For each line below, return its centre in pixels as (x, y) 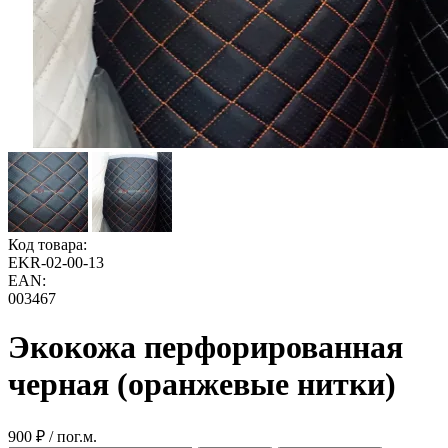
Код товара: (47, 244)
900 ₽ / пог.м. (52, 436)
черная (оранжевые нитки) (202, 384)
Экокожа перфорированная (205, 347)
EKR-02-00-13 (56, 262)
